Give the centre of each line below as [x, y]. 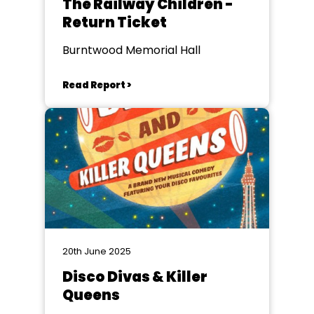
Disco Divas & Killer [135, 277]
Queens [91, 295]
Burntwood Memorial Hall [131, 50]
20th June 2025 [97, 251]
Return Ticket [115, 22]
